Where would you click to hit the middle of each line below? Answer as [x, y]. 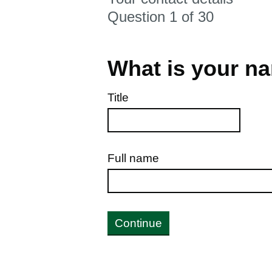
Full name [133, 158]
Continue [138, 223]
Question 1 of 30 [161, 17]
